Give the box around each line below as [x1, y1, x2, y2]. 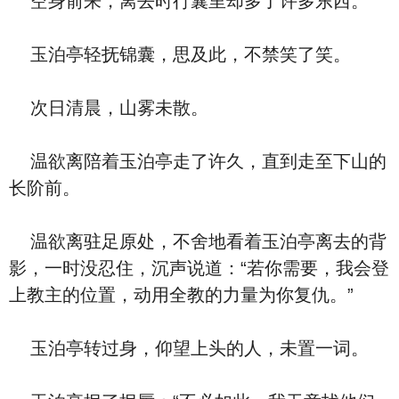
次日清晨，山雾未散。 [9, 98, 208, 118]
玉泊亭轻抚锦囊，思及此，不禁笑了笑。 [9, 45, 351, 64]
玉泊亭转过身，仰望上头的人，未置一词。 [9, 338, 369, 358]
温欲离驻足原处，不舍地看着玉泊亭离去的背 [9, 232, 387, 251]
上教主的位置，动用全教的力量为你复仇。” [9, 285, 354, 305]
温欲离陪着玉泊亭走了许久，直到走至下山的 [9, 151, 387, 171]
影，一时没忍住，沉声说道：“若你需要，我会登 [9, 258, 389, 278]
